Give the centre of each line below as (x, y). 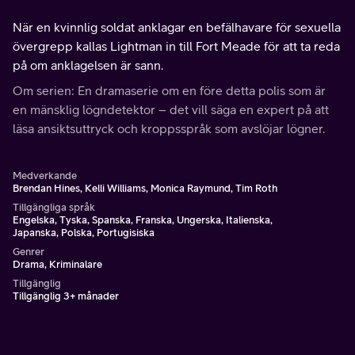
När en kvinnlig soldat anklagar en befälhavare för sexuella (177, 27)
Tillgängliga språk (54, 207)
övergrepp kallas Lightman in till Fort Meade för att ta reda (176, 46)
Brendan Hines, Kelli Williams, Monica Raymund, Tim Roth (145, 188)
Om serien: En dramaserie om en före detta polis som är (169, 90)
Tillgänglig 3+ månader (66, 296)
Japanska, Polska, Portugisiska (84, 233)
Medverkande (45, 176)
